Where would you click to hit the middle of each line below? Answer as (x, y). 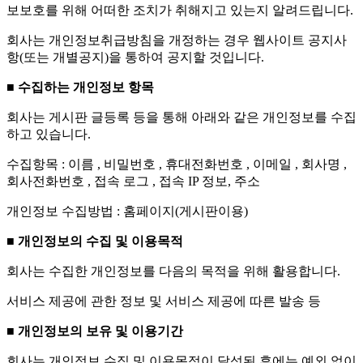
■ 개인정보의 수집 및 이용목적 (95, 241)
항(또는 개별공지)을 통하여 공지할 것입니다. (135, 57)
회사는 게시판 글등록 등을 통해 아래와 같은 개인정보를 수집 (181, 117)
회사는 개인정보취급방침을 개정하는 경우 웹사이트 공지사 (177, 40)
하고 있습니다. (49, 134)
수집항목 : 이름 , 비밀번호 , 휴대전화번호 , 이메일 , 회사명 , (177, 164)
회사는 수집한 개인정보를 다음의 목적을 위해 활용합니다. (173, 271)
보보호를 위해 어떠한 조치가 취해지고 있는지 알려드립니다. (180, 10)
